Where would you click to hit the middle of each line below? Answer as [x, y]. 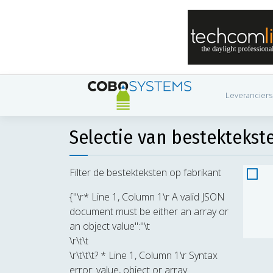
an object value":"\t [110, 226]
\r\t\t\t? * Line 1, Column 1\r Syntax [144, 256]
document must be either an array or [149, 212]
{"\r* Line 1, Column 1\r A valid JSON [147, 197]
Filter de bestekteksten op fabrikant [145, 173]
